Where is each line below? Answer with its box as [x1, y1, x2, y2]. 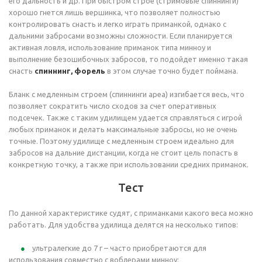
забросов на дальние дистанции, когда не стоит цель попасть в [9, 149, 238, 157]
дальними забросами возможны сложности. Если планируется [9, 32, 232, 40]
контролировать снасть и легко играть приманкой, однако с [9, 20, 226, 28]
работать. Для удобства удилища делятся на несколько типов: [9, 220, 238, 229]
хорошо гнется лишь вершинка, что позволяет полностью [9, 8, 220, 16]
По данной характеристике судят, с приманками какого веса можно [9, 209, 253, 217]
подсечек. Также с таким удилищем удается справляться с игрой [9, 113, 242, 122]
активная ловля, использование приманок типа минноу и [9, 43, 211, 51]
